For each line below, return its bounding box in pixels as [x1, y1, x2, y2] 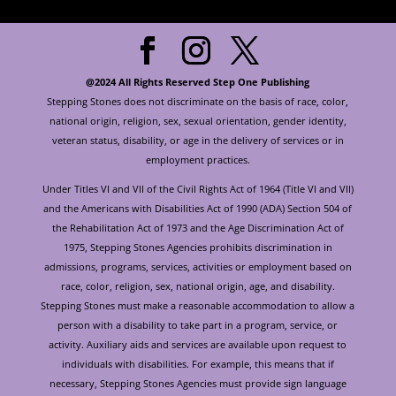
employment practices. [145, 152, 250, 166]
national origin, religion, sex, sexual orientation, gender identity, [49, 113, 346, 127]
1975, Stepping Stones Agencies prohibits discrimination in [63, 240, 332, 254]
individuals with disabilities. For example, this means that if [61, 356, 334, 370]
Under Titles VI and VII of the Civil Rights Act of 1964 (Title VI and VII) [42, 181, 354, 195]
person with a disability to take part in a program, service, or [57, 317, 339, 331]
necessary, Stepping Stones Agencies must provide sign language [49, 376, 346, 390]
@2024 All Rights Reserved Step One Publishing [86, 74, 310, 88]
